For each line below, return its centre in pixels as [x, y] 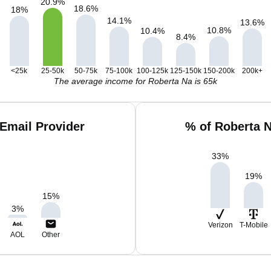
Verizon [220, 225]
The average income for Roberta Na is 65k [135, 81]
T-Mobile [253, 225]
